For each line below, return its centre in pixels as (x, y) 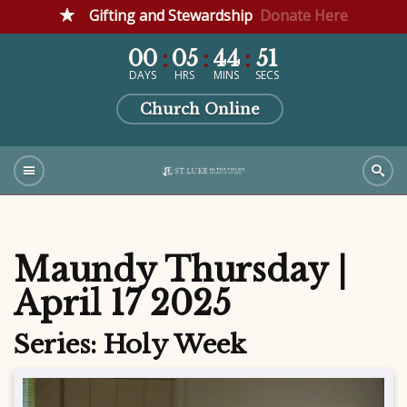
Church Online (200, 109)
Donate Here (303, 15)
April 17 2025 (122, 303)
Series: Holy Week (130, 344)
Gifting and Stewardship (170, 15)
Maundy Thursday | (180, 270)
